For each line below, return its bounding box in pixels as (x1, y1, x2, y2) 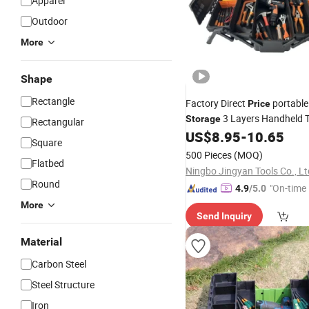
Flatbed (32, 157, 64, 170)
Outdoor (32, 14, 68, 28)
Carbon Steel (32, 257, 86, 270)
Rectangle (32, 94, 74, 108)
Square (32, 136, 62, 149)
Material (21, 235, 62, 248)
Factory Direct (186, 97, 248, 110)
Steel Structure (32, 278, 94, 291)
